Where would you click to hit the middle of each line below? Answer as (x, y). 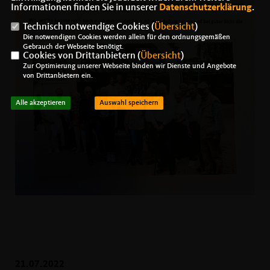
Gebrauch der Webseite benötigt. (73, 47)
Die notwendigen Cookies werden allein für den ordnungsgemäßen (126, 37)
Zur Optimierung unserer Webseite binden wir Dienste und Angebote (129, 66)
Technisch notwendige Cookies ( (88, 27)
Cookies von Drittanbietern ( (81, 56)
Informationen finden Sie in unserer (85, 8)
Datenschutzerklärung (205, 8)
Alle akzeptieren (40, 103)
